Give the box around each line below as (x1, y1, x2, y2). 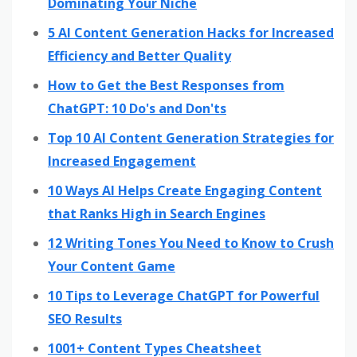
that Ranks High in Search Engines (48, 204, 265, 222)
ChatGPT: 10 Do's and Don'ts (48, 99, 226, 117)
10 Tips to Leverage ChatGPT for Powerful (48, 286, 320, 304)
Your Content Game (48, 257, 175, 275)
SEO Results (48, 309, 122, 328)
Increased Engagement (48, 151, 196, 170)
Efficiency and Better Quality (48, 46, 231, 65)
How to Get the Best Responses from (48, 76, 284, 94)
